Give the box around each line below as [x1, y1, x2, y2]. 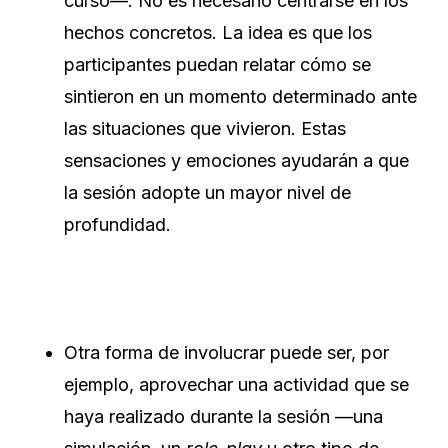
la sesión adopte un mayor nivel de [64, 182, 351, 204]
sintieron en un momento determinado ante [64, 86, 417, 108]
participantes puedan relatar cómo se [64, 54, 371, 76]
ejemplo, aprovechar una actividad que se [64, 374, 409, 396]
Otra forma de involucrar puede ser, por [64, 342, 389, 364]
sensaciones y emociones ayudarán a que [64, 150, 409, 172]
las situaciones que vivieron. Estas [64, 118, 346, 140]
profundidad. [64, 214, 171, 236]
